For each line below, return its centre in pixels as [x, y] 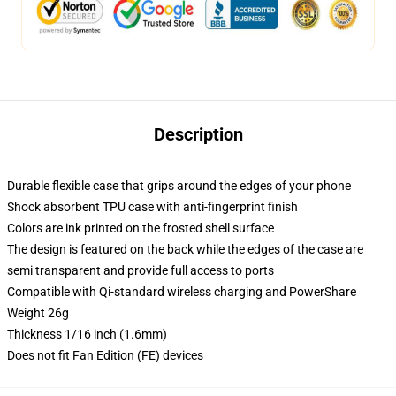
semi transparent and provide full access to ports [141, 270]
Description [198, 134]
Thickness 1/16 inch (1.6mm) [87, 334]
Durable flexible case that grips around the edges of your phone [179, 186]
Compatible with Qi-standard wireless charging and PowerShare [182, 292]
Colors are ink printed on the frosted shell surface [141, 228]
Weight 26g [38, 313]
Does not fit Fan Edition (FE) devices [105, 355]
